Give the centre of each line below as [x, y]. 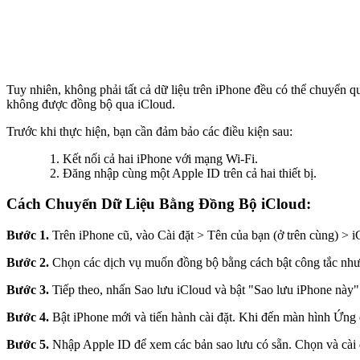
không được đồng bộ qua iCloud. [91, 104]
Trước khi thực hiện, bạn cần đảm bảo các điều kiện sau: [149, 131]
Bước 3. [28, 289]
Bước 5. [28, 344]
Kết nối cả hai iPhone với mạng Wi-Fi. [160, 158]
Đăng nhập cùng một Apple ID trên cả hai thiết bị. [190, 173]
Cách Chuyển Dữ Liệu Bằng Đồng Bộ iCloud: [159, 204]
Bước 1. [28, 235]
